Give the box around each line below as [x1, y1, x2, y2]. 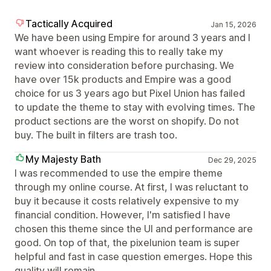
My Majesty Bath [25, 153, 101, 165]
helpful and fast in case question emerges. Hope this [15, 250, 252, 263]
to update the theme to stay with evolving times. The [15, 101, 255, 113]
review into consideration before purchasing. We [15, 59, 234, 71]
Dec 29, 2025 [207, 155, 256, 165]
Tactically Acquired [25, 18, 113, 30]
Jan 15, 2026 [210, 20, 256, 29]
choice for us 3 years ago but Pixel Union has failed [15, 87, 245, 99]
